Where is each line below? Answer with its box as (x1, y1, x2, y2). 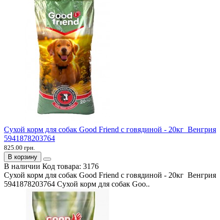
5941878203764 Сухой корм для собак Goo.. (4, 179, 150, 188)
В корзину (8, 153, 37, 161)
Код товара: (42, 162, 83, 170)
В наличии (4, 162, 40, 170)
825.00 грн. (4, 143, 35, 151)
